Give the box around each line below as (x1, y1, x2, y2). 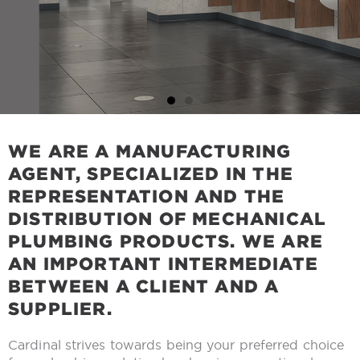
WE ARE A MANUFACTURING (8, 141, 292, 162)
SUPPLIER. (8, 298, 112, 319)
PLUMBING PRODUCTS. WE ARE (8, 231, 324, 252)
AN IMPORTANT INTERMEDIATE (8, 253, 319, 274)
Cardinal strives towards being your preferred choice (8, 337, 345, 353)
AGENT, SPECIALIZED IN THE (8, 163, 294, 184)
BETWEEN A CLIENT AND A (8, 276, 280, 297)
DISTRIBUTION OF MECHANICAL (8, 208, 327, 229)
